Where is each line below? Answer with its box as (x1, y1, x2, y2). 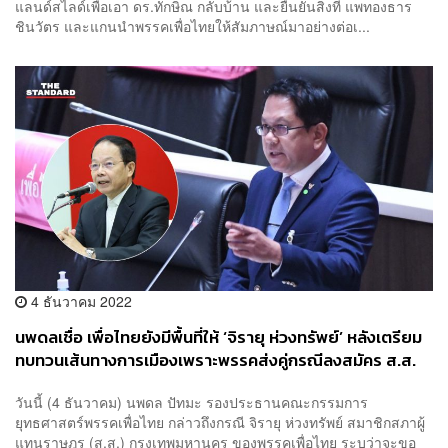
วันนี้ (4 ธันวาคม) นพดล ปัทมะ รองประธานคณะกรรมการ (15, 391, 368, 412)
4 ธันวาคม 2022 (27, 291, 132, 312)
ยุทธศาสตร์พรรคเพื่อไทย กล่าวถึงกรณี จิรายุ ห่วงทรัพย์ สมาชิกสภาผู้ (15, 411, 425, 432)
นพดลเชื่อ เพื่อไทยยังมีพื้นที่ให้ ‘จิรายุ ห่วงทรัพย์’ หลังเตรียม (15, 325, 422, 351)
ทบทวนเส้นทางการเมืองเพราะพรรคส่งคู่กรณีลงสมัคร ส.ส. (15, 348, 416, 374)
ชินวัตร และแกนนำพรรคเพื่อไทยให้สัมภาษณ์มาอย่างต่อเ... (15, 16, 370, 37)
